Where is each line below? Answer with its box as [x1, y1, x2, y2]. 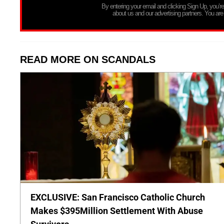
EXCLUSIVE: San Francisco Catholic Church [30, 192, 205, 203]
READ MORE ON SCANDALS [20, 53, 155, 65]
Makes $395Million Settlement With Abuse [30, 205, 203, 216]
